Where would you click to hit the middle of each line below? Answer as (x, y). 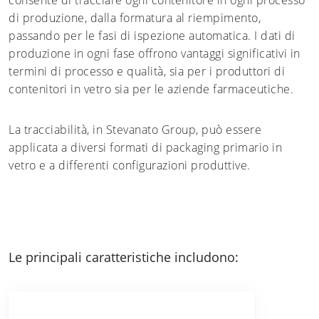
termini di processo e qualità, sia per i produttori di (147, 71)
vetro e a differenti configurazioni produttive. (130, 165)
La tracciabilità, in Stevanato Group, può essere (135, 129)
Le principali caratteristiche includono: (124, 257)
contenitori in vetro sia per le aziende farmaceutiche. (151, 89)
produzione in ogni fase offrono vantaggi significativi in (155, 53)
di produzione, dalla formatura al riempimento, (135, 17)
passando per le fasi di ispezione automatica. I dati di (152, 35)
